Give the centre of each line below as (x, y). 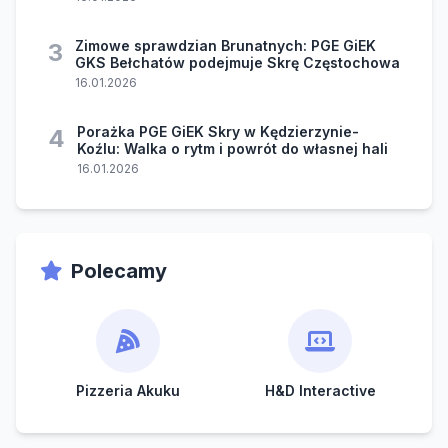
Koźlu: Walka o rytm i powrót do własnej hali (232, 149)
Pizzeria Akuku (128, 391)
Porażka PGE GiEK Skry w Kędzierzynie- (218, 132)
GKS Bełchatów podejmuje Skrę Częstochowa (237, 63)
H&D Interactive (320, 391)
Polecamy (119, 271)
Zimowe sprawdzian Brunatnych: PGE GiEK (225, 46)
